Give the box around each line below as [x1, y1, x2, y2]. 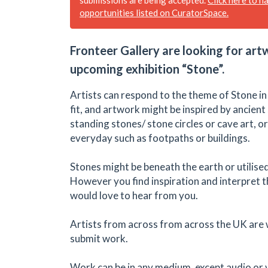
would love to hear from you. [70, 188, 198, 202]
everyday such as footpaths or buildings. [70, 131, 252, 144]
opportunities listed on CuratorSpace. [80, 7, 229, 18]
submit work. [70, 232, 128, 245]
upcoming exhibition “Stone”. [70, 61, 224, 76]
